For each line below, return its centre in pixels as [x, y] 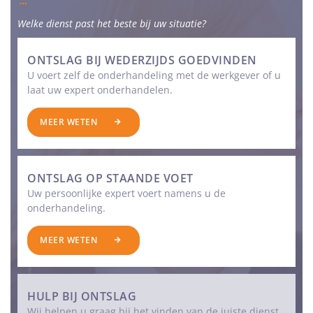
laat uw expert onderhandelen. [100, 90]
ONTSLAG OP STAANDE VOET [110, 178]
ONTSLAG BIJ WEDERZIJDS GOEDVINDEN [142, 60]
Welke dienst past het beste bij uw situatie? [112, 23]
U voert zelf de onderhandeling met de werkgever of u [154, 75]
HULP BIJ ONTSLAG [82, 296]
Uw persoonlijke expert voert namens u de [126, 193]
